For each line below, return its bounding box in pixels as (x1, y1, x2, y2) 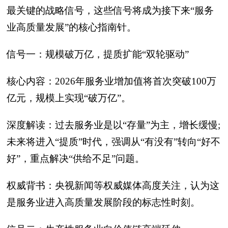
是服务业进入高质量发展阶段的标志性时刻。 (7, 197, 200, 208)
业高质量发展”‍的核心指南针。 (7, 22, 136, 33)
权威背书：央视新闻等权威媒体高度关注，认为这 (7, 180, 219, 191)
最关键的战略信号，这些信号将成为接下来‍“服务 (7, 5, 214, 16)
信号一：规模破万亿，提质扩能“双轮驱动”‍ (7, 49, 189, 60)
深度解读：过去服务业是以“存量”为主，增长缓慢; (7, 120, 220, 130)
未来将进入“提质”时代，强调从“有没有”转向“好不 (7, 136, 220, 147)
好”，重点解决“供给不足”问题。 (7, 153, 145, 164)
